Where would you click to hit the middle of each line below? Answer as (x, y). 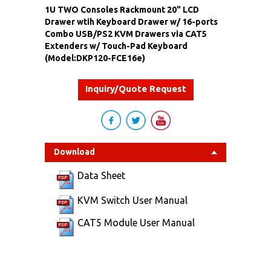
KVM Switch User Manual (132, 200)
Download (74, 152)
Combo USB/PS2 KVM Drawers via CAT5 (126, 34)
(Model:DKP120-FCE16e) (95, 58)
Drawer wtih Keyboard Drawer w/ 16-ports (131, 21)
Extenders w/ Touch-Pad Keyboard (116, 46)
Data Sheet (101, 175)
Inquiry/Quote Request (135, 88)
